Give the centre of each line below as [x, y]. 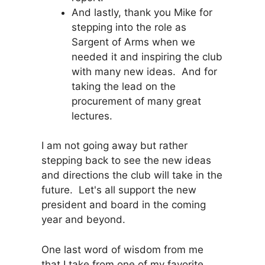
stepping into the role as [129, 27]
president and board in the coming [124, 205]
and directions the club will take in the [132, 175]
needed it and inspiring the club [147, 56]
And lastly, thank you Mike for [142, 12]
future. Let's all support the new [119, 190]
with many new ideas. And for [144, 71]
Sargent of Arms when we [133, 42]
